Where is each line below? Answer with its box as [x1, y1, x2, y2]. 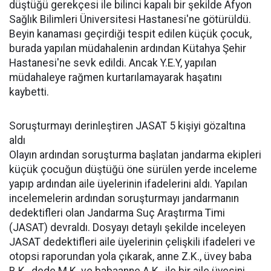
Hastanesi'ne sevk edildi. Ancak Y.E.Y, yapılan [9, 57, 217, 69]
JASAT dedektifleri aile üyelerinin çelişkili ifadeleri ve [9, 236, 255, 248]
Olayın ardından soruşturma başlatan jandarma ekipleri [9, 149, 261, 161]
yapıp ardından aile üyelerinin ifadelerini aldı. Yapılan [9, 178, 247, 190]
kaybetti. [9, 86, 49, 98]
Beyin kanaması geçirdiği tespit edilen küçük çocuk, [9, 28, 252, 40]
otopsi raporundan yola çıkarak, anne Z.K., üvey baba [9, 250, 252, 263]
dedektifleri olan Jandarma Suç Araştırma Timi [9, 207, 225, 219]
